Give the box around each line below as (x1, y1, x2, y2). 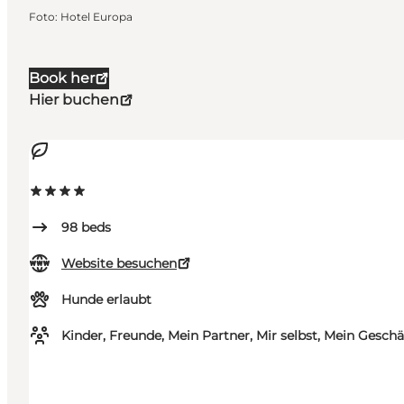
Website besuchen (61, 255, 177, 272)
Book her (29, 69, 95, 87)
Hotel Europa (60, 10, 133, 24)
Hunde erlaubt (61, 291, 151, 308)
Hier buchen (29, 91, 119, 109)
